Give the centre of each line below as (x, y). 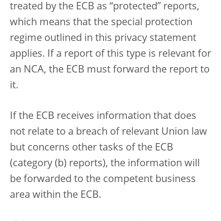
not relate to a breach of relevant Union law (109, 132)
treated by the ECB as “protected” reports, (105, 7)
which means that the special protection (101, 22)
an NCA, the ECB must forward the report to (110, 70)
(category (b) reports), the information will (105, 164)
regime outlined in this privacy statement (103, 38)
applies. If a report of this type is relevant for (110, 54)
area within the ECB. (55, 195)
